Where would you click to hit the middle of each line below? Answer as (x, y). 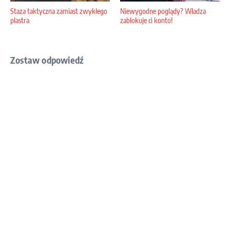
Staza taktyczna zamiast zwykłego (59, 11)
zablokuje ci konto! (146, 21)
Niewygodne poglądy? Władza (163, 11)
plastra (20, 21)
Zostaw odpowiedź (47, 60)
